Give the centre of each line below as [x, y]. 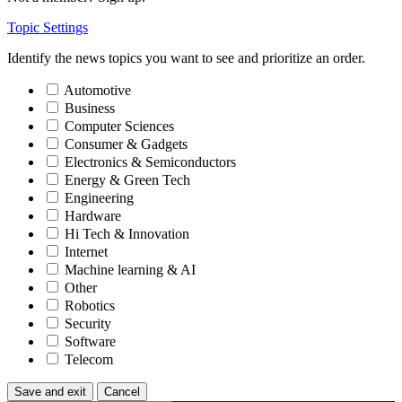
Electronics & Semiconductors [150, 162]
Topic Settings [48, 28]
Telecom [89, 360]
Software [90, 342]
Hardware [93, 216]
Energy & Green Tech [127, 180]
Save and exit [50, 392]
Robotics [90, 306]
